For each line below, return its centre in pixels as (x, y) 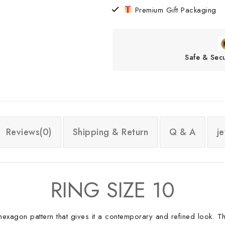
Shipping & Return (110, 132)
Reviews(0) (29, 132)
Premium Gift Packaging (174, 10)
